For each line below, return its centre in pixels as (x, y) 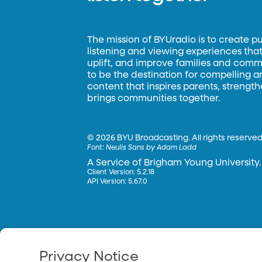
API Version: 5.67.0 (118, 182)
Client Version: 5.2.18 (121, 173)
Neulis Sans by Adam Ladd (151, 148)
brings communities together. (154, 99)
